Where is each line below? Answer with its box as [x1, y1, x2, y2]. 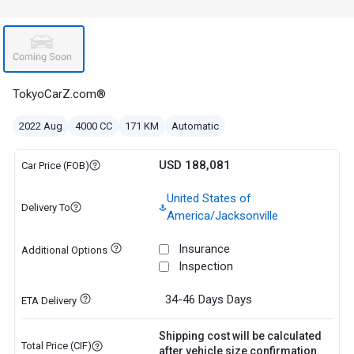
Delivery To [21, 201, 70, 213]
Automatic [171, 120, 219, 132]
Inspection [178, 259, 233, 273]
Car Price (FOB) [21, 159, 89, 171]
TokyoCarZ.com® [13, 87, 106, 101]
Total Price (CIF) [21, 340, 92, 352]
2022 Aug [19, 120, 62, 132]
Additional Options [21, 244, 107, 256]
